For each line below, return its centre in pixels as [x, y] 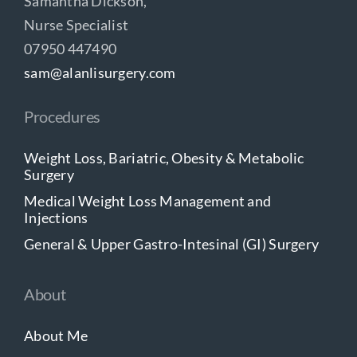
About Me [56, 335]
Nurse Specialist [76, 24]
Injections [56, 217]
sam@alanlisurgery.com [100, 72]
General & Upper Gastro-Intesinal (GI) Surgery [171, 243]
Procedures [62, 116]
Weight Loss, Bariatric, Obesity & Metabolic [164, 157]
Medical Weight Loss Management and [147, 200]
